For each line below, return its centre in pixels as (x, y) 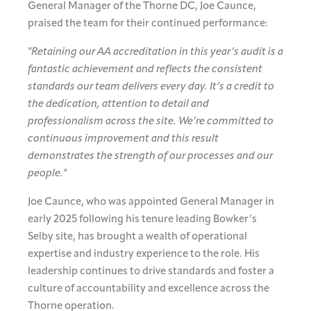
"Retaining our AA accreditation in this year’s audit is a (155, 52)
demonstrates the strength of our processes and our (150, 157)
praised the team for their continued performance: (148, 24)
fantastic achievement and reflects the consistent (145, 70)
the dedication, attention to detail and (118, 104)
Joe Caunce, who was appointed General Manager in (151, 202)
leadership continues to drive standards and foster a (151, 272)
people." (47, 174)
